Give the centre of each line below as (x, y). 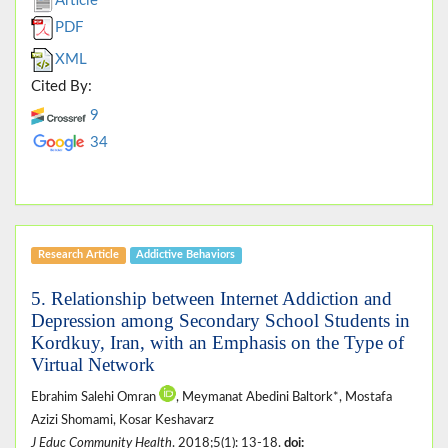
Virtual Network (93, 364)
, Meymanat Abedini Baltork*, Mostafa (284, 396)
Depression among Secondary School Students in (220, 320)
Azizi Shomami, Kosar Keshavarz (122, 419)
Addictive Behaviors (186, 255)
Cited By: (61, 86)
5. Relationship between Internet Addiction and (211, 298)
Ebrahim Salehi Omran (95, 396)
